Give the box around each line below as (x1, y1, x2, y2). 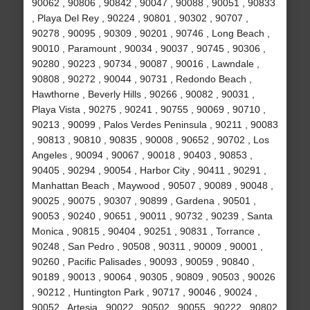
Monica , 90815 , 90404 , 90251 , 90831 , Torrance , (31, 226, 260, 237)
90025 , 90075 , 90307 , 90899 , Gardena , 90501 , (31, 195, 256, 207)
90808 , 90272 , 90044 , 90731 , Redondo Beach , (31, 73, 252, 85)
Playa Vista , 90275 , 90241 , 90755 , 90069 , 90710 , (31, 104, 266, 116)
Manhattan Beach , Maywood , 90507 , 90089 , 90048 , (31, 180, 273, 192)
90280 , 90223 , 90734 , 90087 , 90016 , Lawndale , (31, 58, 259, 70)
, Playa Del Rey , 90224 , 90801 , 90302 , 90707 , (31, 12, 248, 24)
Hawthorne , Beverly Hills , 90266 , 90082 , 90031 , (31, 89, 255, 100)
